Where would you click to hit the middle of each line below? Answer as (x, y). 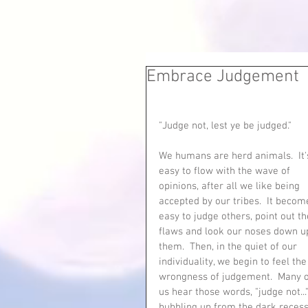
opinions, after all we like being (231, 186)
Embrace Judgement (223, 77)
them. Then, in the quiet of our (229, 247)
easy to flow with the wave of (226, 171)
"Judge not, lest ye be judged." (228, 126)
